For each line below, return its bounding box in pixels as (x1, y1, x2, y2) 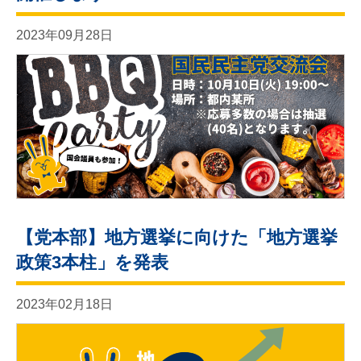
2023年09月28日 (16, 27, 113, 42)
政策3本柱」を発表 (16, 251, 168, 272)
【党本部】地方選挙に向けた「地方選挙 (16, 226, 338, 247)
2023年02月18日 (16, 297, 113, 311)
